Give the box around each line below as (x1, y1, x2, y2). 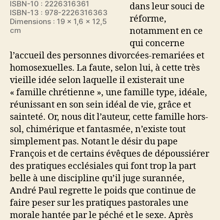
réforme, (130, 13, 166, 25)
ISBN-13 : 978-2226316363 (10, 7, 108, 17)
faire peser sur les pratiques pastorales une (10, 197, 189, 209)
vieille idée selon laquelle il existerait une (10, 75, 185, 86)
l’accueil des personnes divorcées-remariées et (10, 50, 204, 61)
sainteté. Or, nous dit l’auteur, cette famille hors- (10, 111, 208, 123)
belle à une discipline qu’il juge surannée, (10, 173, 185, 184)
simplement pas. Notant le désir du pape (10, 136, 178, 147)
